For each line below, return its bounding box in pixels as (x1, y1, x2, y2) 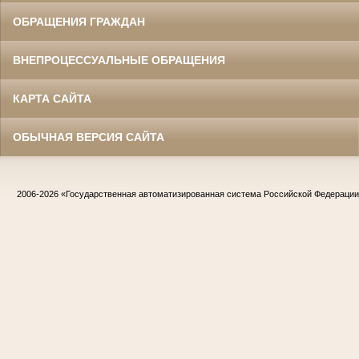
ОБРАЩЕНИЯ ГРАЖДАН (13, 15, 145, 29)
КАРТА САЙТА (13, 92, 91, 106)
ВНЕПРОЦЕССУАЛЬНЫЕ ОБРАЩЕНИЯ (13, 54, 225, 67)
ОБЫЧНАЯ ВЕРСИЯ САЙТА (13, 131, 164, 144)
